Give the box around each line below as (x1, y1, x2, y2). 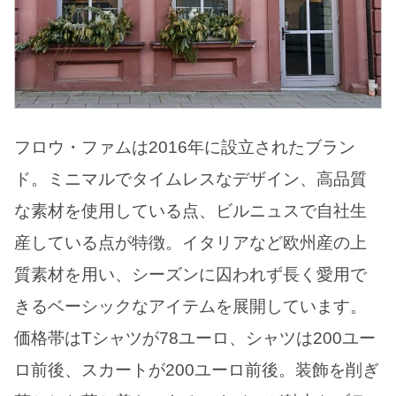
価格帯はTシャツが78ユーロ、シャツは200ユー (14, 329, 376, 348)
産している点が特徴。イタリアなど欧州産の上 (14, 233, 367, 253)
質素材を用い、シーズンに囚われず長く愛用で (14, 265, 367, 285)
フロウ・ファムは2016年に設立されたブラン (14, 138, 355, 157)
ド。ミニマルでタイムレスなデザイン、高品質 (14, 170, 367, 189)
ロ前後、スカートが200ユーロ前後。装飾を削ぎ (14, 361, 379, 380)
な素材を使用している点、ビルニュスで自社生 (14, 202, 367, 221)
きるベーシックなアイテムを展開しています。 (14, 297, 367, 316)
